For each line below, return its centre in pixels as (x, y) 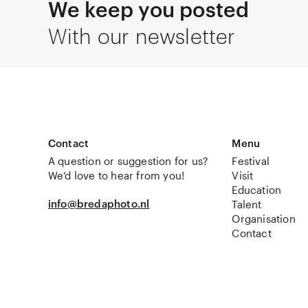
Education (257, 190)
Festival (251, 161)
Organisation (264, 219)
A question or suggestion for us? (128, 161)
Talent (247, 204)
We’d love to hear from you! (116, 175)
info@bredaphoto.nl (99, 203)
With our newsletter (142, 34)
